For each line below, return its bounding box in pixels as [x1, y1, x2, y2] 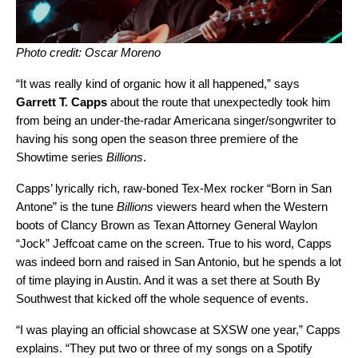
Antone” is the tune [16, 200, 117, 214]
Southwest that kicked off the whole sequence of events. [16, 292, 308, 306]
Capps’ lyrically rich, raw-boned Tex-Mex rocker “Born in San [16, 181, 332, 196]
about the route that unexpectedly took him [107, 95, 331, 109]
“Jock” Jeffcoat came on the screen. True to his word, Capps [16, 237, 332, 251]
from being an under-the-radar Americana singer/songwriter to [16, 113, 336, 128]
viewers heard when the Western [157, 200, 328, 214]
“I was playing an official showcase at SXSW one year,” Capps [16, 323, 340, 337]
